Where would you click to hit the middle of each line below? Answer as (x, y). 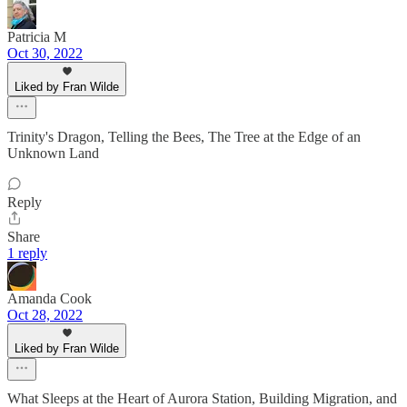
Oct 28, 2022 (45, 315)
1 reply (27, 253)
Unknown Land (53, 154)
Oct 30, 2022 (45, 54)
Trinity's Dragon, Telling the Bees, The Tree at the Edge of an (184, 137)
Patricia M (37, 37)
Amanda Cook (50, 299)
